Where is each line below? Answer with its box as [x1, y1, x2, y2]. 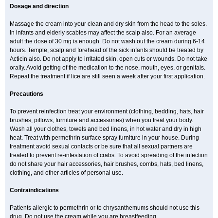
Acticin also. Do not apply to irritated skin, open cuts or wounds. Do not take [10, 55, 207, 62]
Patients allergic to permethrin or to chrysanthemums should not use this [10, 204, 200, 211]
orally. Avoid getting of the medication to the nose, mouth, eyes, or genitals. [10, 64, 205, 71]
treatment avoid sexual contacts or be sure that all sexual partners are [10, 143, 193, 150]
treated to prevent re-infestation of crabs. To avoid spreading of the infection [10, 152, 208, 159]
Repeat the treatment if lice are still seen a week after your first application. [10, 73, 205, 80]
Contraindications [10, 187, 59, 194]
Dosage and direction [10, 3, 69, 10]
